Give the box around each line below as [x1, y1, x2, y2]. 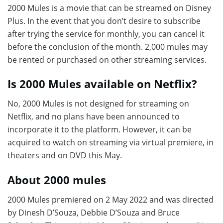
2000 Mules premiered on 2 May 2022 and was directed [7, 194, 214, 205]
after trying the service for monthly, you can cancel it [7, 28, 205, 39]
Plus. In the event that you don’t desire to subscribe [7, 15, 201, 26]
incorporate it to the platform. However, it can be [7, 124, 192, 135]
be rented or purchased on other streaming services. [7, 54, 207, 65]
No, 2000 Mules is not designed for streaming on [7, 98, 189, 110]
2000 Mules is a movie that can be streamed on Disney [7, 2, 211, 13]
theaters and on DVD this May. [7, 150, 122, 161]
